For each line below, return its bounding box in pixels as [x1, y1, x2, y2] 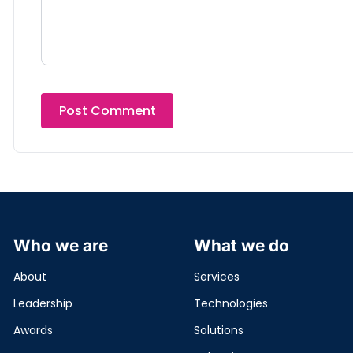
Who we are [13, 236, 108, 255]
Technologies [194, 295, 269, 311]
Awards [13, 322, 53, 338]
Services [194, 269, 240, 284]
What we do [194, 236, 290, 255]
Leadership [13, 295, 72, 311]
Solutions [194, 322, 244, 338]
